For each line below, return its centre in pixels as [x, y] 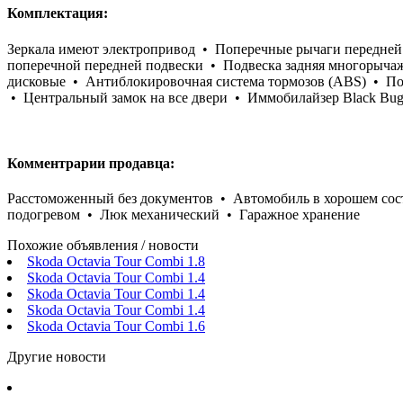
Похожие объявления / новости [103, 246]
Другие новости [57, 357]
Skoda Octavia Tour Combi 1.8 [116, 262]
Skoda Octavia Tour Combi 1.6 [116, 327]
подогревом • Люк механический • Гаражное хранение [184, 215]
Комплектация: [58, 13]
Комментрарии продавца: [91, 163]
